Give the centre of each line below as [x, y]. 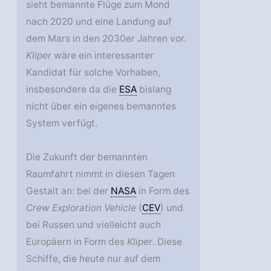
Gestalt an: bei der [69, 191]
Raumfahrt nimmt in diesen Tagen [101, 174]
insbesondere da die [73, 90]
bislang [154, 90]
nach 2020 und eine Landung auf [99, 22]
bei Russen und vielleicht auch [94, 225]
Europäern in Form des [77, 242]
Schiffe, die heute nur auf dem [93, 259]
